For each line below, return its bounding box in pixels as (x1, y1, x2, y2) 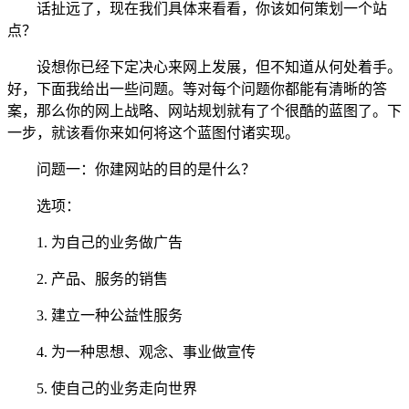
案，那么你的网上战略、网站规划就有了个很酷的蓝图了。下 (7, 102, 402, 119)
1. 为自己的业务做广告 (37, 234, 183, 250)
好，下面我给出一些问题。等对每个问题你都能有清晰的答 (7, 80, 387, 97)
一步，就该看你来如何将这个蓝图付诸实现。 (7, 124, 299, 141)
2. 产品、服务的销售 (37, 270, 168, 287)
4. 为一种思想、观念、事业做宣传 (37, 343, 256, 360)
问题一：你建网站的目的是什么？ (37, 161, 256, 177)
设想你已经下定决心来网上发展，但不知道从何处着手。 (37, 58, 402, 75)
